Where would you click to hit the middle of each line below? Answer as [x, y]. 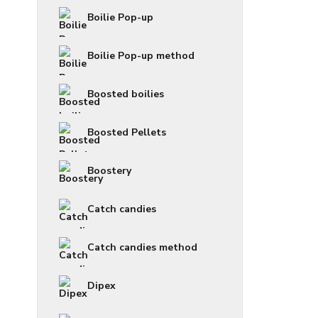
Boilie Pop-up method [141, 56]
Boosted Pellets [127, 133]
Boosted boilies [126, 94]
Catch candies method [142, 248]
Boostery [109, 171]
